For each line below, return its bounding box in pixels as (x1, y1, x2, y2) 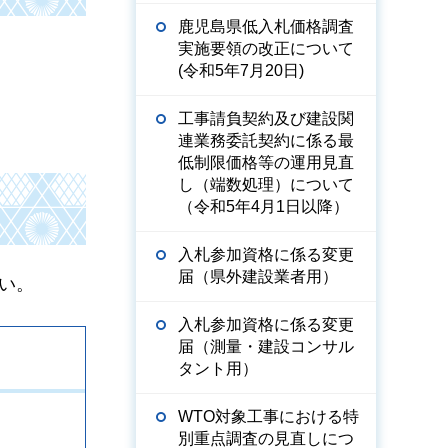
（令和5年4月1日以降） (178, 198, 349, 215)
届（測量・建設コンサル (178, 338, 354, 355)
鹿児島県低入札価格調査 (178, 18, 354, 35)
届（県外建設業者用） (178, 268, 338, 285)
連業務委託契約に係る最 (178, 132, 354, 149)
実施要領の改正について (178, 40, 354, 57)
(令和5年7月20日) (178, 62, 304, 79)
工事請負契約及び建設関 (178, 110, 354, 127)
